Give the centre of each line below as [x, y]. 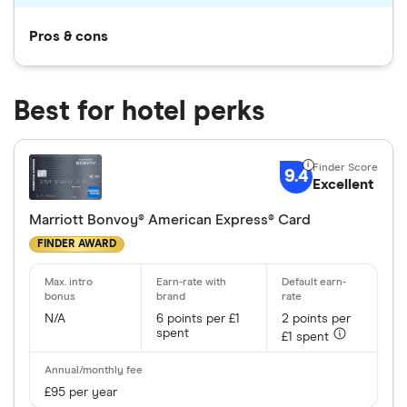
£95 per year [81, 392]
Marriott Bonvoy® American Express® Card [170, 219]
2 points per [317, 318]
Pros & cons [69, 36]
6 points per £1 [198, 318]
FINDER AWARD [77, 245]
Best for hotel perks [139, 111]
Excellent [342, 184]
